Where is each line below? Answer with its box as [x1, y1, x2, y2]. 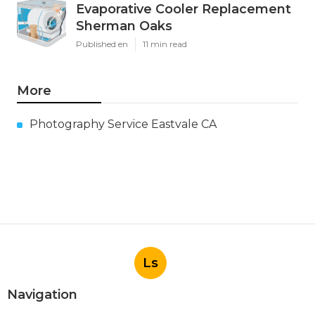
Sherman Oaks [76, 18, 172, 34]
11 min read [143, 39, 187, 50]
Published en [76, 39, 128, 50]
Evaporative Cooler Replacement [76, 1, 291, 18]
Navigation [7, 287, 77, 303]
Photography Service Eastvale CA [30, 117, 217, 131]
